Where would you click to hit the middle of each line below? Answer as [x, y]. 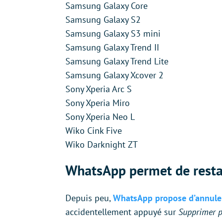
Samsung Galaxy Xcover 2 [114, 75]
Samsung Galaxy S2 [103, 19]
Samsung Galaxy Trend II [112, 47]
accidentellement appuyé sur [122, 212]
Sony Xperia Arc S [99, 89]
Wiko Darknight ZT [102, 144]
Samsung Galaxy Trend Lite [117, 61]
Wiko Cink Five [94, 130]
